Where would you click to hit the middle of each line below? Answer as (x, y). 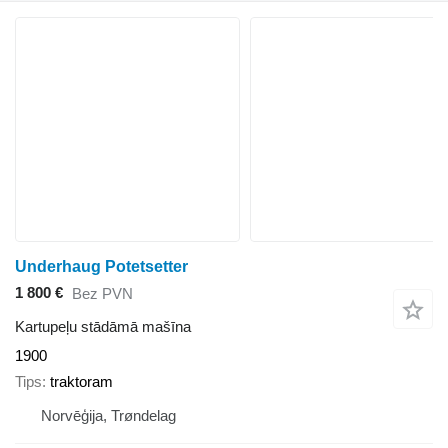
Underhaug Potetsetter (101, 266)
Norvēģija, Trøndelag (108, 416)
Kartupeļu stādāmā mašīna (103, 326)
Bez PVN (102, 294)
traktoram (81, 382)
